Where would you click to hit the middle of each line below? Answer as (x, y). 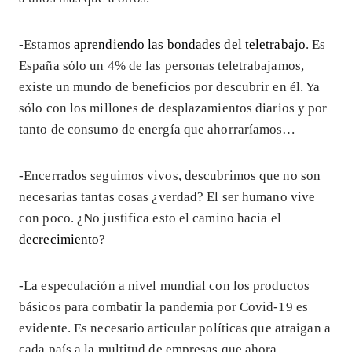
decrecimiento (59, 239)
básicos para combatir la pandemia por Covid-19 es (163, 306)
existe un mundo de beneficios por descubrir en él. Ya (170, 86)
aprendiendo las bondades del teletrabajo (190, 44)
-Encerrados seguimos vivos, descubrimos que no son (170, 175)
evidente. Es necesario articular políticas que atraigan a (175, 328)
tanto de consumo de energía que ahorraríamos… (158, 129)
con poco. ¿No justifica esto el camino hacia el (150, 218)
